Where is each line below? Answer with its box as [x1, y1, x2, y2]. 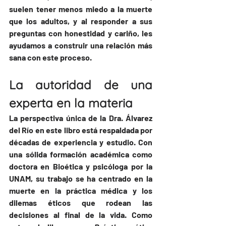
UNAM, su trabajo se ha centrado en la [9, 174, 152, 184]
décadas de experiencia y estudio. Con [9, 137, 152, 147]
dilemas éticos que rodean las [9, 198, 152, 208]
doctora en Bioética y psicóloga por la [9, 161, 152, 172]
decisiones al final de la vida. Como [9, 210, 152, 220]
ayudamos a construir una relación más [9, 40, 152, 50]
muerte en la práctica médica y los [9, 186, 152, 196]
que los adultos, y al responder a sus [9, 16, 152, 26]
